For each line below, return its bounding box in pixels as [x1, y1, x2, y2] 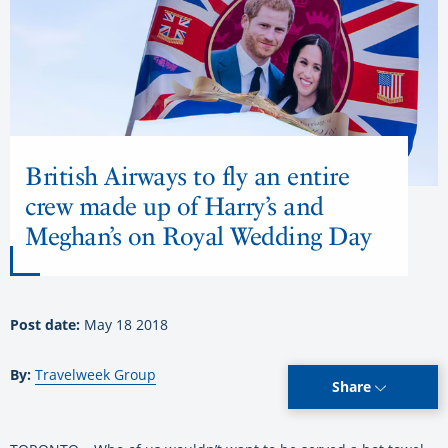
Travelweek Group [35, 365, 156, 385]
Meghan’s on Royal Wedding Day [25, 221, 372, 252]
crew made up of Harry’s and [25, 191, 324, 222]
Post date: [10, 315, 84, 335]
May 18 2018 [84, 315, 168, 335]
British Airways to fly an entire [25, 161, 349, 192]
